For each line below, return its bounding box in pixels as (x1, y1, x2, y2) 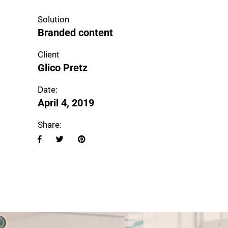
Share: (38, 120, 62, 130)
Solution (38, 14, 69, 25)
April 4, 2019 (38, 97, 94, 109)
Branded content (38, 26, 113, 39)
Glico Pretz (38, 62, 88, 74)
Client (38, 49, 60, 60)
